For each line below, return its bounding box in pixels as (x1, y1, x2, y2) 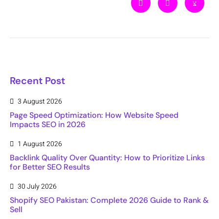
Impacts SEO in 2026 (10, 119, 86, 130)
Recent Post (10, 74, 65, 88)
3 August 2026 (18, 96, 62, 107)
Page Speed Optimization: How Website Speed (10, 110, 178, 121)
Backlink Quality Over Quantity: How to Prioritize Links (10, 153, 205, 163)
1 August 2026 (18, 139, 62, 150)
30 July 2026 (18, 181, 57, 192)
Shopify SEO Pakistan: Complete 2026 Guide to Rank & (10, 195, 209, 206)
